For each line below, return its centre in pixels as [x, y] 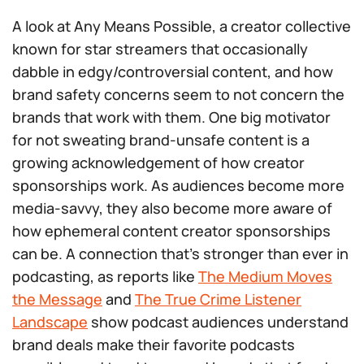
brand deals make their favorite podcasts [154, 344]
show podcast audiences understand [218, 322]
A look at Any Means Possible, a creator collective [182, 26]
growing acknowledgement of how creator [158, 162]
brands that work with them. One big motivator [171, 117]
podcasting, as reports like [105, 276]
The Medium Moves [265, 276]
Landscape [50, 322]
